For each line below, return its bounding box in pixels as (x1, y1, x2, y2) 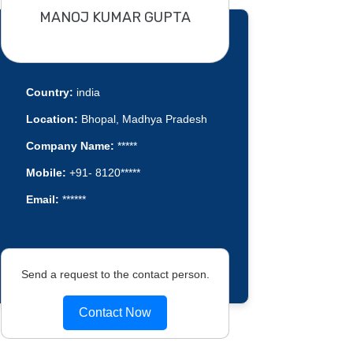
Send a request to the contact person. (20, 267, 210, 281)
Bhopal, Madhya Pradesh (77, 113, 207, 126)
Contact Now (79, 305, 151, 319)
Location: (25, 113, 78, 126)
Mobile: (25, 166, 66, 180)
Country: (25, 86, 73, 99)
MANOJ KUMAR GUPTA (39, 8, 191, 26)
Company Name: (25, 139, 114, 153)
